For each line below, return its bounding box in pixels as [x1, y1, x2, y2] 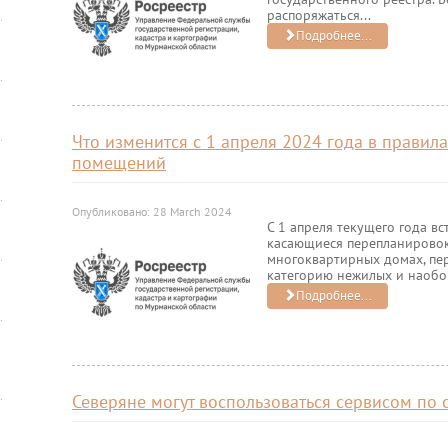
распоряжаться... [267, 5, 371, 24]
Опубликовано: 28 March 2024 [72, 204, 232, 220]
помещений [72, 150, 166, 174]
